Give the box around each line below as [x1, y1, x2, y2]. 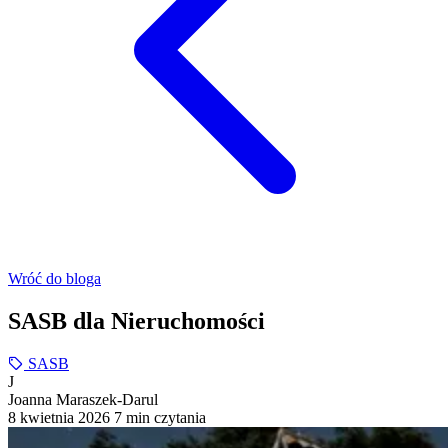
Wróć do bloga [8, 270, 101, 287]
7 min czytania [114, 408, 206, 426]
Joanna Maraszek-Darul [8, 390, 158, 408]
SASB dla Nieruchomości [8, 307, 265, 334]
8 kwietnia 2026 [8, 408, 110, 426]
